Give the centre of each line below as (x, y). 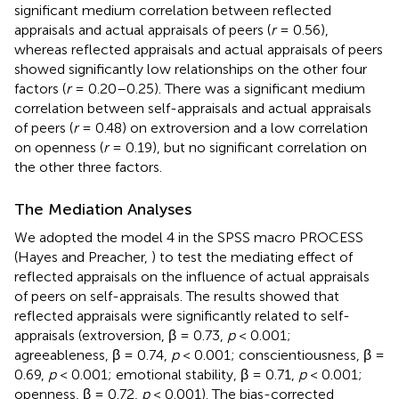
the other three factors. (88, 167)
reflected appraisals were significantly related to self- (182, 316)
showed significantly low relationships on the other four (191, 69)
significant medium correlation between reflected (173, 11)
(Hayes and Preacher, (83, 257)
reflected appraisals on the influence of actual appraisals (192, 277)
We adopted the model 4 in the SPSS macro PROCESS (189, 238)
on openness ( (59, 148)
